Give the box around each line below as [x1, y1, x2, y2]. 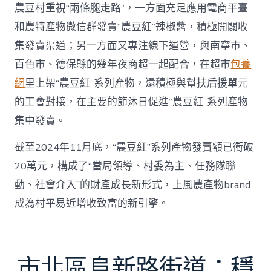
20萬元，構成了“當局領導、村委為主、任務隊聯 [15, 158, 237, 173]
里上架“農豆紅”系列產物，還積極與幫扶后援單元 [25, 76, 249, 90]
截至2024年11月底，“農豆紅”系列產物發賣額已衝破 [15, 140, 254, 154]
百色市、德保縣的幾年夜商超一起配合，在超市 [15, 57, 231, 71]
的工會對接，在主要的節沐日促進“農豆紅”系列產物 [15, 94, 249, 109]
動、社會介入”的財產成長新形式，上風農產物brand [15, 177, 251, 192]
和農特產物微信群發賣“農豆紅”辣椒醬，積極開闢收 [15, 19, 249, 34]
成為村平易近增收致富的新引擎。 [15, 196, 169, 211]
